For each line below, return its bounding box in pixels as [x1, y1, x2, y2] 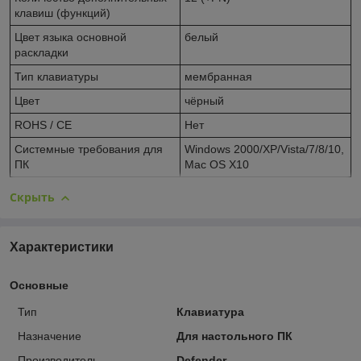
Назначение [18, 329, 81, 342]
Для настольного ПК [176, 329, 293, 342]
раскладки [15, 46, 68, 60]
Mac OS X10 [185, 158, 249, 172]
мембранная [185, 70, 252, 84]
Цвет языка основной [15, 31, 127, 44]
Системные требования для [15, 143, 163, 156]
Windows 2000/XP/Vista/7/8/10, [185, 143, 344, 156]
